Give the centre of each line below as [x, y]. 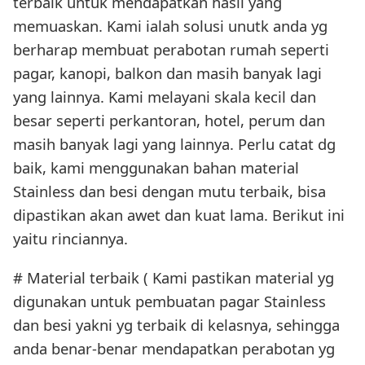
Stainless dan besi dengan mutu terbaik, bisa [169, 191]
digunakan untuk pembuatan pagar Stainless [169, 301]
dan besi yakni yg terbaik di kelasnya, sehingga [176, 324]
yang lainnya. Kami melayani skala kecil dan [165, 97]
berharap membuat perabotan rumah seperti [171, 50]
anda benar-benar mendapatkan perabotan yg [174, 348]
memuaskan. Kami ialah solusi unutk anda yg [170, 26]
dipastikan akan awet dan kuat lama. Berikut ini [179, 215]
